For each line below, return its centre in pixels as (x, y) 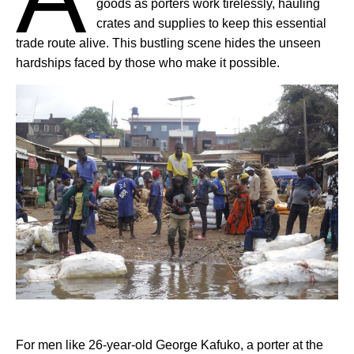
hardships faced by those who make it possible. (148, 63)
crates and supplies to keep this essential (212, 24)
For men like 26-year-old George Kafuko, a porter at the (169, 345)
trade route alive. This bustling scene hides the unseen (168, 43)
